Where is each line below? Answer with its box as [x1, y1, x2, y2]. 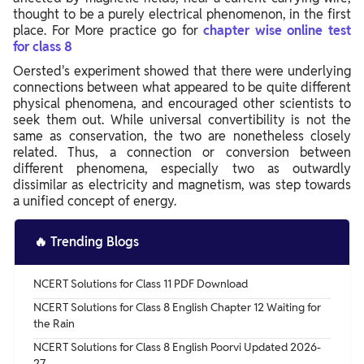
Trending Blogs [50, 232, 139, 250]
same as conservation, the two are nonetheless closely [13, 127, 351, 145]
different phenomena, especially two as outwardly [13, 159, 351, 177]
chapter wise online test [203, 21, 352, 39]
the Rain [33, 315, 75, 331]
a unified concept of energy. [13, 192, 176, 210]
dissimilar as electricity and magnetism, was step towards [13, 175, 351, 193]
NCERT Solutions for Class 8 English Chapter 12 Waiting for [33, 299, 321, 314]
